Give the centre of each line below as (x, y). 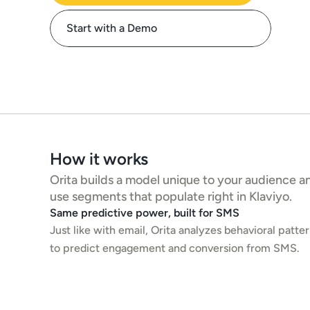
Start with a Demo (112, 28)
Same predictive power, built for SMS (145, 213)
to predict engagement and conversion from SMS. (175, 248)
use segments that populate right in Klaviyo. (172, 197)
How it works (99, 159)
